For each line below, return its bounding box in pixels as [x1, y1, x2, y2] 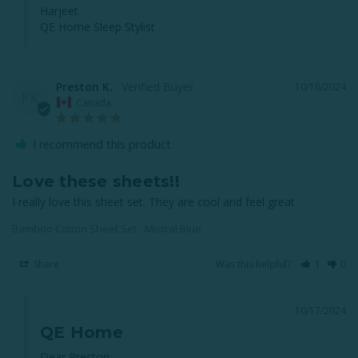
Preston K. [56, 79, 113, 94]
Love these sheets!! [12, 171, 180, 191]
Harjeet [40, 3, 78, 18]
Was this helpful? [216, 257, 294, 271]
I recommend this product [33, 136, 171, 152]
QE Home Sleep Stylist [40, 19, 155, 34]
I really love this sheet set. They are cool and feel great [12, 193, 295, 209]
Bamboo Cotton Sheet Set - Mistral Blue [12, 221, 201, 236]
